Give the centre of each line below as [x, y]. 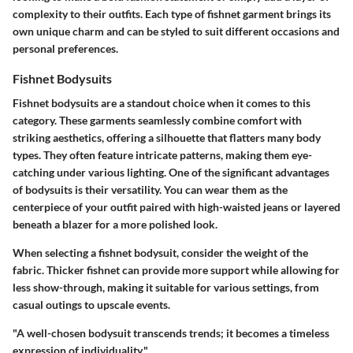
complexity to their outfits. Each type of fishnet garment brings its [172, 13]
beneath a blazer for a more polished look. [115, 224]
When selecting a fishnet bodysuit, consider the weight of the [160, 252]
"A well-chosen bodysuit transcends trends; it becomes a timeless [171, 333]
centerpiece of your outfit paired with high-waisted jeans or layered [176, 206]
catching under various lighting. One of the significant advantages [171, 172]
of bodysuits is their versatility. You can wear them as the [150, 189]
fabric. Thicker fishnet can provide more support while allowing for [176, 269]
